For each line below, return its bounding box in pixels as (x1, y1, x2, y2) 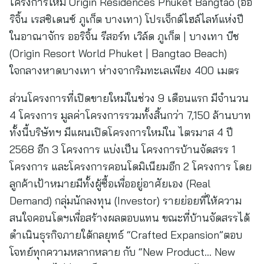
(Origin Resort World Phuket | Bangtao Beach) (9, 47, 227, 60)
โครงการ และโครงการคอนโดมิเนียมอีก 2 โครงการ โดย (9, 160, 252, 173)
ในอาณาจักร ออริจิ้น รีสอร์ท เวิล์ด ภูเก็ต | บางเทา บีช (9, 29, 239, 43)
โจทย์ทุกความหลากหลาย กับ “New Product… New (9, 245, 235, 259)
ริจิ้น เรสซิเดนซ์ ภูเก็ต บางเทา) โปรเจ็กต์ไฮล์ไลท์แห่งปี (9, 12, 244, 26)
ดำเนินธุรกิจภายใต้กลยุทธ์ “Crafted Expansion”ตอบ (9, 228, 242, 242)
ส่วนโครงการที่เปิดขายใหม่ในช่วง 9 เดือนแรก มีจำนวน (9, 91, 249, 105)
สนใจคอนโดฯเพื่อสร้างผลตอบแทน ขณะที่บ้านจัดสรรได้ (9, 211, 250, 225)
